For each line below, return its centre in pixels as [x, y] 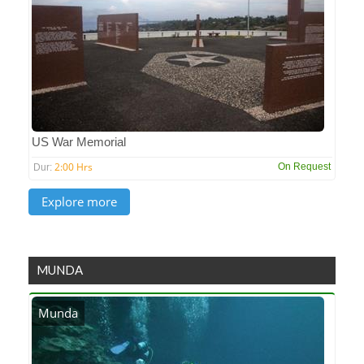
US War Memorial [79, 142]
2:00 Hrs [74, 167]
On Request [304, 167]
